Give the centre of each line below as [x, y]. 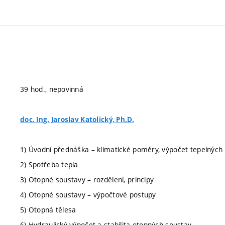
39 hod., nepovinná [52, 89]
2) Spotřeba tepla [49, 164]
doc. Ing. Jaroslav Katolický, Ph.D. [77, 120]
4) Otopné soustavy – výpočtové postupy [88, 195]
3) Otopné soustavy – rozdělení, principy [87, 180]
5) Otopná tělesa [48, 210]
